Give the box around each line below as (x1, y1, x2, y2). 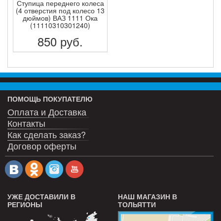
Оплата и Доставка (7, 105, 86, 118)
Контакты (7, 116, 45, 130)
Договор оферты (7, 139, 76, 152)
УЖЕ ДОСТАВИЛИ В (7, 191, 75, 201)
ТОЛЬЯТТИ (118, 199, 156, 209)
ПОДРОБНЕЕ (38, 60, 82, 70)
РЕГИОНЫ (7, 199, 42, 209)
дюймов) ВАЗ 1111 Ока (23, 12, 98, 23)
